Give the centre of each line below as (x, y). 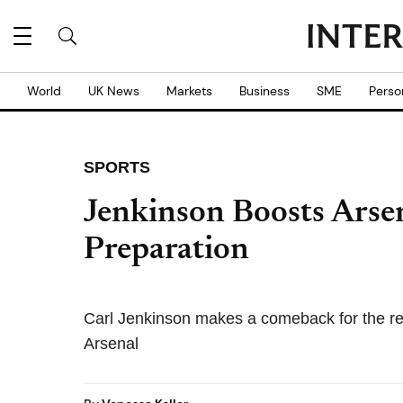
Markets (189, 91)
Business (264, 91)
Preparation (166, 251)
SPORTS (117, 167)
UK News (114, 91)
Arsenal (111, 344)
